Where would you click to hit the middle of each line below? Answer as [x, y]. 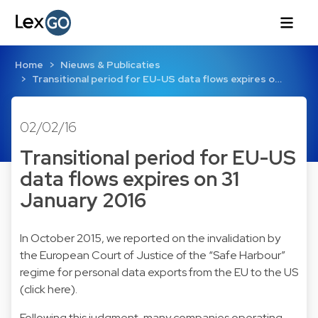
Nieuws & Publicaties [110, 65]
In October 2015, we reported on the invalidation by [150, 238]
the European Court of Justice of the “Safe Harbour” [153, 255]
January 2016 [83, 200]
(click [34, 289]
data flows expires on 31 [130, 179]
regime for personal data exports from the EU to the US [159, 272]
